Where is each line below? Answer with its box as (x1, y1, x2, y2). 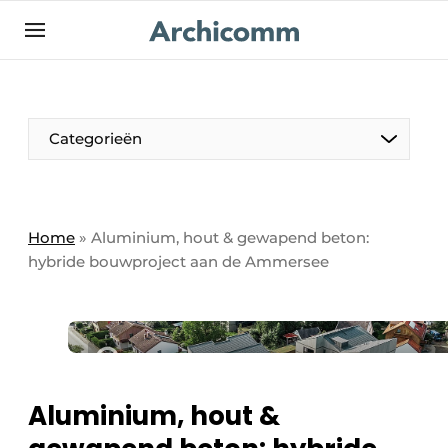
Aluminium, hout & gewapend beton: (91, 228, 369, 247)
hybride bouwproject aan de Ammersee (28, 252, 329, 271)
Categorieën (49, 129, 142, 148)
